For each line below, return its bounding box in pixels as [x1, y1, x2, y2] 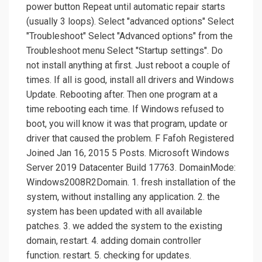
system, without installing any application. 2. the [26, 191, 220, 203]
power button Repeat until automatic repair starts [26, 1, 225, 13]
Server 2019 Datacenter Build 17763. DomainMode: [26, 162, 236, 174]
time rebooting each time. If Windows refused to [26, 104, 224, 115]
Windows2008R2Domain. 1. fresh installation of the [26, 177, 236, 188]
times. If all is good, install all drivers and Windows [26, 74, 234, 86]
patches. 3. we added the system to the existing [26, 220, 222, 232]
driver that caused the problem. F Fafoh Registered [26, 133, 234, 144]
